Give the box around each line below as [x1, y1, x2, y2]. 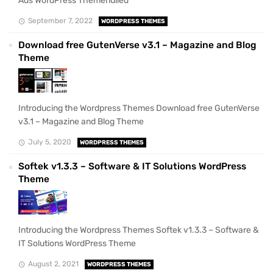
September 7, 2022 [27, 16, 93, 26]
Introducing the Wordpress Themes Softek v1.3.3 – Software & [18, 225, 259, 236]
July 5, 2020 [27, 138, 71, 147]
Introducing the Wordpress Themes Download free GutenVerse [18, 103, 260, 114]
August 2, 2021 [27, 260, 79, 269]
